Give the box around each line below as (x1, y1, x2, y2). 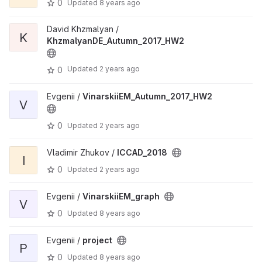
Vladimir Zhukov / (47, 147, 117, 157)
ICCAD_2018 (117, 147, 167, 157)
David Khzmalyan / (47, 24, 119, 34)
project (82, 235, 112, 245)
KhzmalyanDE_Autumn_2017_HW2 (47, 36, 184, 46)
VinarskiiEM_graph (82, 191, 160, 201)
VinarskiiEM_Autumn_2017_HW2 (82, 91, 212, 101)
